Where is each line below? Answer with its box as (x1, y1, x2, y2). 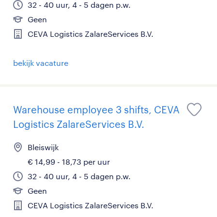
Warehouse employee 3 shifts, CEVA (13, 104, 180, 116)
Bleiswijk (28, 142, 59, 152)
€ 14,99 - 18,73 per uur (28, 157, 110, 167)
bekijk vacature (13, 58, 68, 68)
